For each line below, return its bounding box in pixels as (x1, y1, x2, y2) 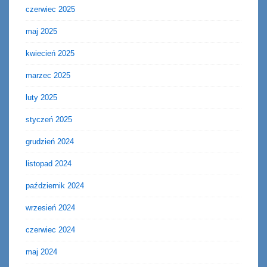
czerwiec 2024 (26, 225, 75, 235)
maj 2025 (26, 27, 57, 36)
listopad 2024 (26, 159, 72, 169)
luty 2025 (26, 93, 57, 103)
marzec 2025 (26, 71, 70, 80)
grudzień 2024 (26, 137, 74, 147)
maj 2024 (26, 247, 57, 257)
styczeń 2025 (26, 115, 72, 125)
